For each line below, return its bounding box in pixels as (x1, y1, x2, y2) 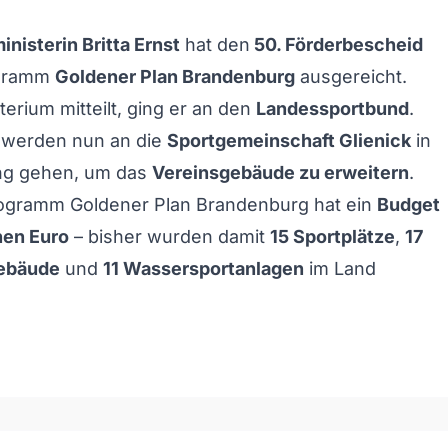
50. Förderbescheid (250, 34, 423, 55)
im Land (304, 258, 376, 279)
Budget (377, 194, 440, 215)
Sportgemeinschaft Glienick (167, 130, 411, 151)
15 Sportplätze (270, 226, 395, 247)
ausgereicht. (295, 66, 407, 87)
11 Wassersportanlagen (103, 258, 304, 279)
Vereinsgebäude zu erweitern (152, 162, 409, 183)
